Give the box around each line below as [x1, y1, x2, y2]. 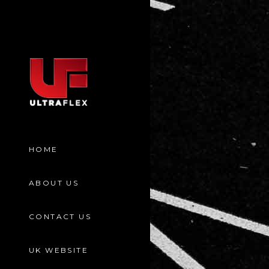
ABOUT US [29, 178, 79, 187]
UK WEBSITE [29, 246, 88, 255]
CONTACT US [29, 212, 91, 221]
